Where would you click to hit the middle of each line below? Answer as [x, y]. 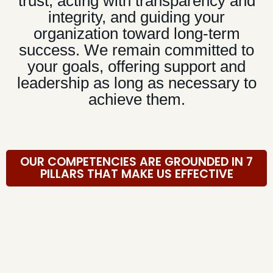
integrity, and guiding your [136, 17]
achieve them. [136, 100]
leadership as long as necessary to [136, 83]
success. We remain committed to [136, 50]
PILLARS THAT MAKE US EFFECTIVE [136, 174]
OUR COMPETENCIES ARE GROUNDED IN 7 [136, 161]
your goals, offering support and [136, 67]
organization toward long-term [136, 34]
